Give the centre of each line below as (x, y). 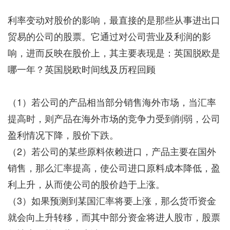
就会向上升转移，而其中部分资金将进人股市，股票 (114, 217)
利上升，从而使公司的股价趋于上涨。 (86, 184)
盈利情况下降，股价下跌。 (63, 135)
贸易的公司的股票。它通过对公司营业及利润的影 (109, 36)
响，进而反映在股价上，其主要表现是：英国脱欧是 (114, 53)
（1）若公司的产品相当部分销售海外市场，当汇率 (112, 102)
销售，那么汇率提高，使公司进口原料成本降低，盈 (114, 168)
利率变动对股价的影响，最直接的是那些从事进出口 (114, 20)
